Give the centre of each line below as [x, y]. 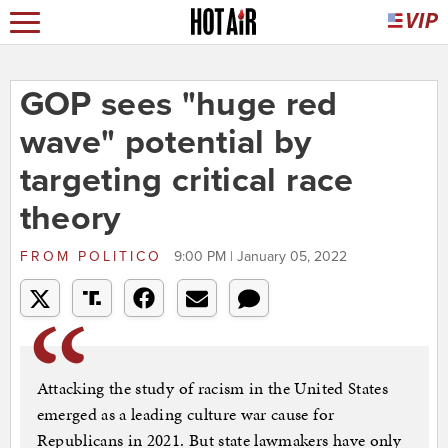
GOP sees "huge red [178, 105]
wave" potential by [165, 143]
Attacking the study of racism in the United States [212, 388]
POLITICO [119, 257]
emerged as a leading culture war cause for [185, 414]
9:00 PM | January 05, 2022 [260, 257]
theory [70, 219]
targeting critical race [186, 181]
